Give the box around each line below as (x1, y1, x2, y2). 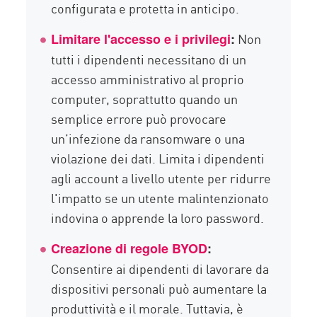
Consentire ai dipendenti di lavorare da (51, 259, 270, 278)
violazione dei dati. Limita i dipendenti (51, 149, 265, 168)
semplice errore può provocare (51, 109, 227, 128)
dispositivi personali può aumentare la (51, 279, 267, 298)
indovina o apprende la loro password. (51, 208, 265, 227)
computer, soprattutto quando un (51, 89, 238, 108)
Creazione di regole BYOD (51, 239, 208, 258)
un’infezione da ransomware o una (51, 129, 246, 148)
